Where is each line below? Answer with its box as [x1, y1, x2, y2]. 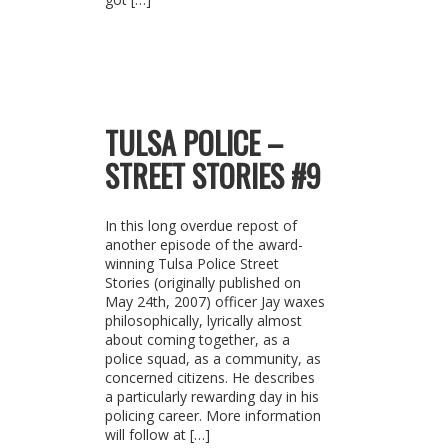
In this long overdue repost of [104, 216, 297, 235]
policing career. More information [104, 406, 321, 425]
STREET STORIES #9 [104, 153, 321, 198]
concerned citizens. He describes [104, 368, 315, 387]
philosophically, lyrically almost [104, 311, 306, 330]
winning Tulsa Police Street [104, 254, 279, 273]
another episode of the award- [104, 235, 303, 254]
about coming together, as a [104, 330, 290, 349]
